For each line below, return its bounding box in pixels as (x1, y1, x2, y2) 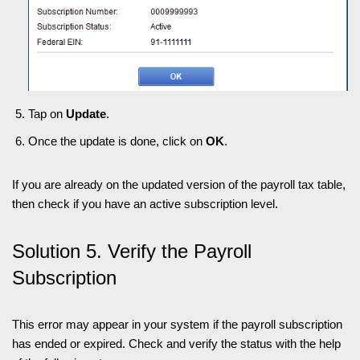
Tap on (28, 107, 66, 121)
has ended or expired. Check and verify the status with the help (12, 337, 341, 351)
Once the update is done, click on (28, 134, 206, 149)
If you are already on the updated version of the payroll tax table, (12, 178, 346, 192)
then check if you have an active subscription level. (12, 197, 278, 211)
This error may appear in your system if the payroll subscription (12, 317, 342, 332)
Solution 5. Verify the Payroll (12, 240, 252, 263)
